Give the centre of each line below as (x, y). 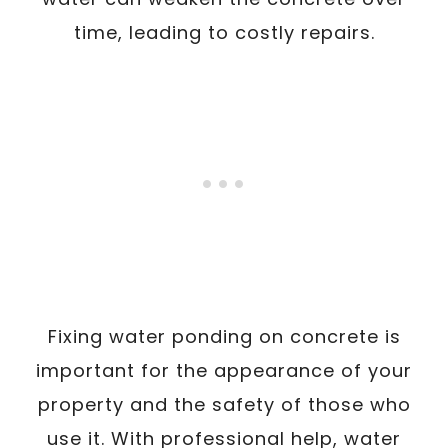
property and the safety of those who (224, 404)
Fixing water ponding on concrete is (224, 336)
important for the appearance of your (224, 370)
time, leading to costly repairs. (224, 32)
